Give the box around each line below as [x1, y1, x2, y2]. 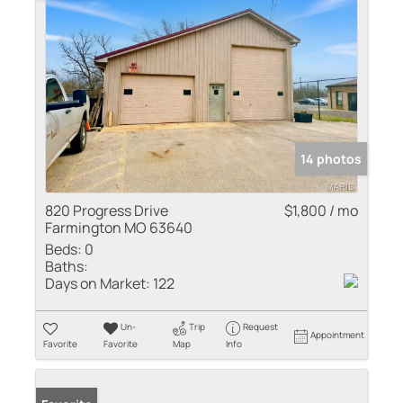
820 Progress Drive [45, 201, 168, 221]
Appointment [310, 328, 365, 342]
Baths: [45, 256, 88, 277]
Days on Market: [45, 273, 150, 294]
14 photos [300, 150, 362, 168]
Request [242, 320, 278, 334]
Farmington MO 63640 [45, 218, 193, 238]
